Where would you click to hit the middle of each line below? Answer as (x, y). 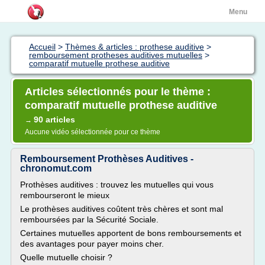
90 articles (54, 119)
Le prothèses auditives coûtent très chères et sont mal (122, 209)
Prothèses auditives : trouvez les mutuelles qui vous (117, 185)
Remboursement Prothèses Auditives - (107, 159)
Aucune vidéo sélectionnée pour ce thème (93, 132)
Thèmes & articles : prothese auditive (135, 47)
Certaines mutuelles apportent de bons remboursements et (131, 233)
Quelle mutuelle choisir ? (66, 257)
